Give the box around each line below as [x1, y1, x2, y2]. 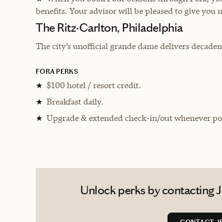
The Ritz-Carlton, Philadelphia [36, 20, 183, 35]
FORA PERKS [36, 67, 78, 76]
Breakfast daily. [47, 96, 104, 107]
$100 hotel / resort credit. [47, 79, 141, 91]
